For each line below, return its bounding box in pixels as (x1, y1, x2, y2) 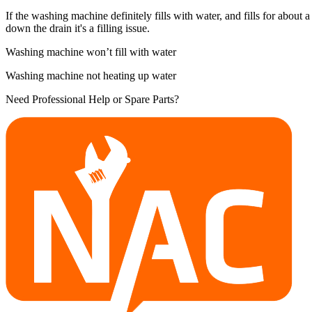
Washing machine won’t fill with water (6, 45, 176, 58)
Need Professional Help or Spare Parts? (6, 93, 179, 105)
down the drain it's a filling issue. (6, 22, 150, 34)
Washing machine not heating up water (6, 69, 176, 81)
